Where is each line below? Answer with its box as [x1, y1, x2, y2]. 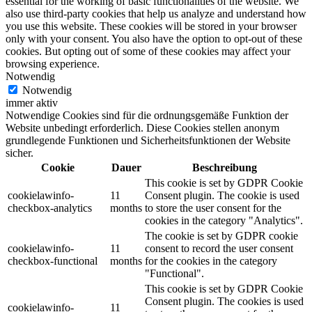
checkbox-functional [8, 254, 97, 267]
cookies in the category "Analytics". [145, 214, 303, 226]
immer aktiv [6, 96, 58, 109]
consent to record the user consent [145, 242, 293, 254]
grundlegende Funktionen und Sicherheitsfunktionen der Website [6, 134, 290, 146]
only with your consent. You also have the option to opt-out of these [6, 32, 302, 45]
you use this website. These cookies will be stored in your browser [6, 19, 297, 32]
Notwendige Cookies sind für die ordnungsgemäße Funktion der [6, 109, 288, 121]
